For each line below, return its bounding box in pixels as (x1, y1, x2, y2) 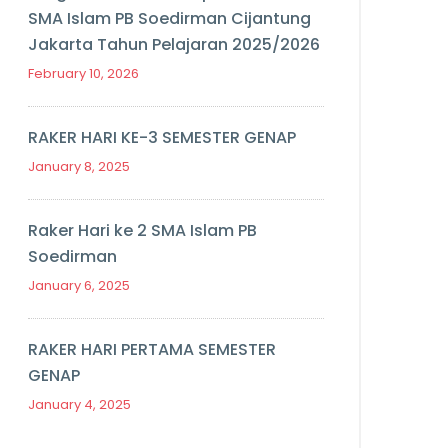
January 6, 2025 (28, 276, 130, 295)
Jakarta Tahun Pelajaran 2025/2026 (28, 33, 320, 56)
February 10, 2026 (28, 64, 139, 83)
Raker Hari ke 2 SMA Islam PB (28, 219, 257, 242)
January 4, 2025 (28, 395, 131, 414)
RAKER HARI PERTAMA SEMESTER (28, 338, 276, 361)
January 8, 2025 (28, 157, 130, 176)
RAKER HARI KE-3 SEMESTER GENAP (28, 126, 296, 149)
